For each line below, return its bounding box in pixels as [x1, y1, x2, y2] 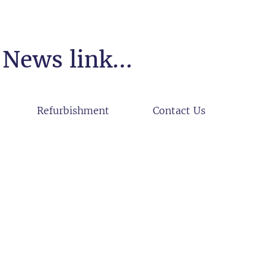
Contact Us [152, 104, 206, 117]
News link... [2, 45, 133, 74]
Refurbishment [36, 104, 109, 117]
